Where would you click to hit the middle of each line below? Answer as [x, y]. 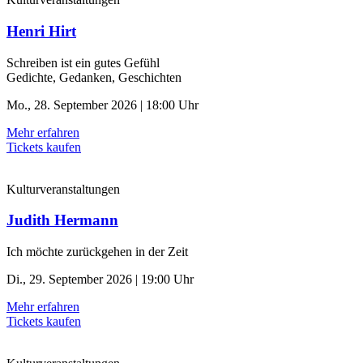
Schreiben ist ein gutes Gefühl [83, 62]
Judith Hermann [62, 220]
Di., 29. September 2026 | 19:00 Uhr [100, 280]
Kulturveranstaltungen [63, 189]
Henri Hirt [41, 31]
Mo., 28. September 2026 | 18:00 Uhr [102, 105]
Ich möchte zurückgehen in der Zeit [97, 252]
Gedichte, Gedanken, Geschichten [94, 77]
